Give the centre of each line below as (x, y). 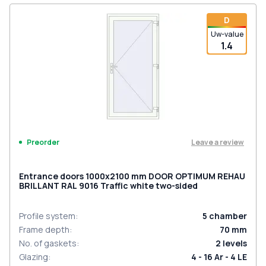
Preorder (43, 142)
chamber (228, 216)
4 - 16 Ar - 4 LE (219, 257)
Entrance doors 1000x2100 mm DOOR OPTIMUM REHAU (132, 176)
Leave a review (218, 142)
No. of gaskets (48, 243)
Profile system (47, 216)
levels (235, 243)
